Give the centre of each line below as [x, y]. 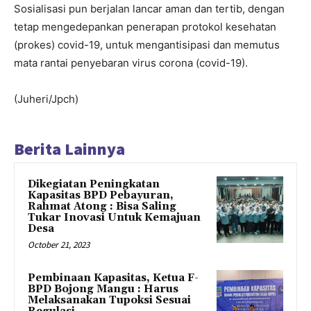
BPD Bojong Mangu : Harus [103, 289]
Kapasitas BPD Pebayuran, [101, 196]
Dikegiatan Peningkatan [94, 185]
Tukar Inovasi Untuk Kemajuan [114, 218]
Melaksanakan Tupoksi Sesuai [109, 301]
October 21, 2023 [59, 245]
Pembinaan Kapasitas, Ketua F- [113, 278]
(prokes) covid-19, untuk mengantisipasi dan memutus [147, 45]
